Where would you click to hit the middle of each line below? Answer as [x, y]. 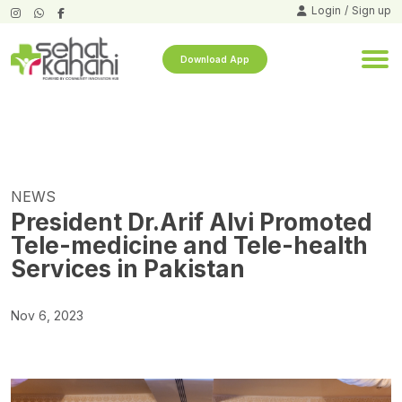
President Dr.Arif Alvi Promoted [192, 223]
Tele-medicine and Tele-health [189, 246]
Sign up [371, 10]
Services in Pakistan [128, 269]
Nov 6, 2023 [47, 316]
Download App [214, 60]
